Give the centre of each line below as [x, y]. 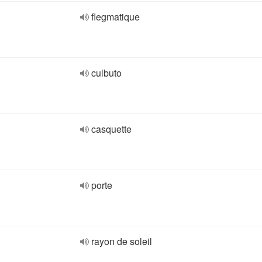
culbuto [106, 73]
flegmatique [116, 17]
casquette [111, 129]
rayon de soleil [122, 241]
